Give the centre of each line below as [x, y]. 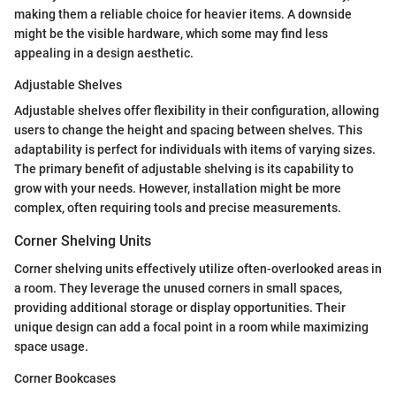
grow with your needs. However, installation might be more [178, 188]
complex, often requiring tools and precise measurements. [178, 207]
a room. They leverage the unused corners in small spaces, [178, 288]
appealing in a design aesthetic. [104, 53]
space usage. [51, 346]
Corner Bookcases [65, 378]
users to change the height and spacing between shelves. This [188, 129]
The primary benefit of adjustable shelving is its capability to [184, 168]
